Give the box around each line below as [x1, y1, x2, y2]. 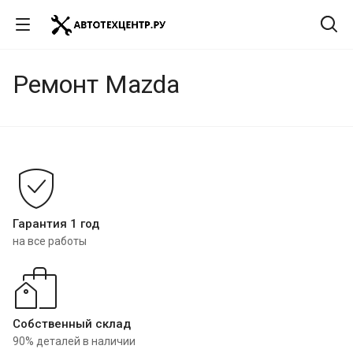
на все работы [13, 235, 87, 247]
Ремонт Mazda [13, 69, 180, 99]
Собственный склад [13, 317, 131, 331]
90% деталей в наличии [13, 335, 136, 347]
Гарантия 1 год [13, 217, 99, 231]
